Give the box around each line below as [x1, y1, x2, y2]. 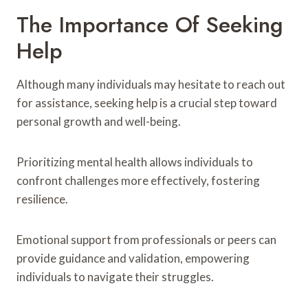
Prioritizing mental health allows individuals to [16, 154, 253, 169]
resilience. [16, 191, 68, 206]
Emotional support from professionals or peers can [16, 232, 276, 247]
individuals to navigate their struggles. [16, 269, 214, 284]
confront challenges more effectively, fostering [16, 173, 260, 188]
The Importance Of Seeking [16, 8, 283, 41]
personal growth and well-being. [16, 113, 181, 129]
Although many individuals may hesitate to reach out [16, 76, 285, 91]
